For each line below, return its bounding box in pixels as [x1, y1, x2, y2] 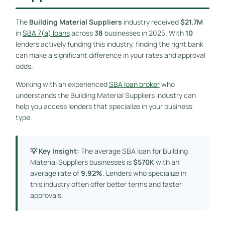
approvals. [30, 190, 63, 200]
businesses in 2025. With [102, 28, 185, 38]
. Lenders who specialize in [102, 168, 186, 178]
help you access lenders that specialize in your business [15, 101, 192, 111]
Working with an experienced [15, 79, 109, 89]
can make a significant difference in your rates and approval [15, 50, 205, 60]
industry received [122, 17, 180, 27]
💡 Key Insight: [30, 146, 79, 156]
